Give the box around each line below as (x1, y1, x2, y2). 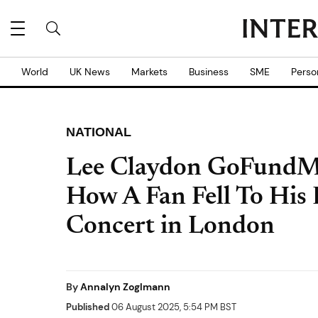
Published (66, 301, 109, 313)
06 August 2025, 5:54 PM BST (109, 301, 236, 313)
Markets (131, 65, 168, 78)
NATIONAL (66, 125, 131, 139)
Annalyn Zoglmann (80, 280, 170, 293)
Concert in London (66, 214, 275, 240)
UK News (70, 65, 110, 78)
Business (189, 65, 229, 78)
